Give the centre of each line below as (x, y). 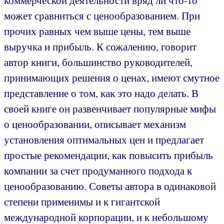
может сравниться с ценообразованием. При (102, 15)
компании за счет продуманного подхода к (98, 170)
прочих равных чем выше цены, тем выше (97, 31)
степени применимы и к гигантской (82, 201)
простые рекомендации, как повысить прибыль (108, 155)
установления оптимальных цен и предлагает (104, 139)
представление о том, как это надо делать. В (101, 93)
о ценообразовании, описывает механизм (95, 124)
